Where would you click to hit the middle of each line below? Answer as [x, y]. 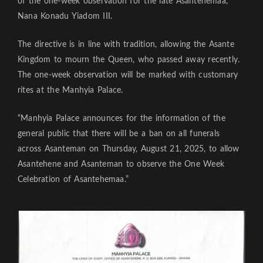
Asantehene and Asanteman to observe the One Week [121, 165]
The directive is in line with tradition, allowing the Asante [126, 45]
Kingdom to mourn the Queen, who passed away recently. [129, 60]
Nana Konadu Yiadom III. [65, 17]
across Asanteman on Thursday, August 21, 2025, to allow [129, 149]
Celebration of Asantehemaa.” [73, 180]
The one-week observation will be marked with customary [128, 75]
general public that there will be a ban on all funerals [119, 134]
